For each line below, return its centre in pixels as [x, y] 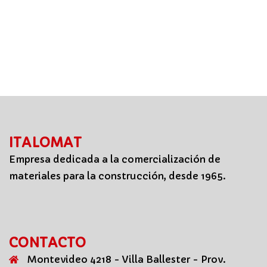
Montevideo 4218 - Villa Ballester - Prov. [127, 259]
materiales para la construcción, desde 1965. [117, 176]
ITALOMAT [45, 142]
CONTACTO [47, 243]
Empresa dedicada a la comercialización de [115, 159]
